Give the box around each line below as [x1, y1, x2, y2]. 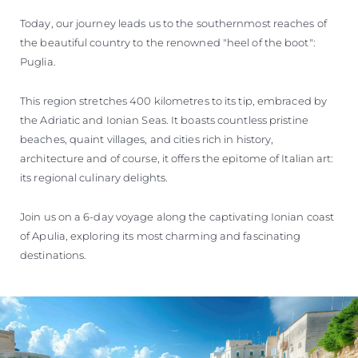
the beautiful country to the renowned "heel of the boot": [20, 35, 316, 49]
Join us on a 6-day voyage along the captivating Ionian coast [20, 209, 335, 223]
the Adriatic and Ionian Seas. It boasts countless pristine [20, 113, 308, 126]
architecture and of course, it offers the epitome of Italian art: [20, 151, 334, 165]
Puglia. [20, 54, 56, 68]
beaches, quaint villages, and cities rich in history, [20, 132, 274, 145]
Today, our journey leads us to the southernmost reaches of [20, 16, 327, 30]
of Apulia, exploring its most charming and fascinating [20, 229, 301, 242]
